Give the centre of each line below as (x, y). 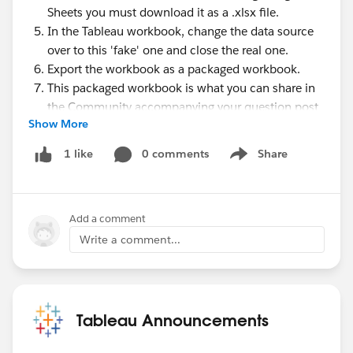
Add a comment (108, 218)
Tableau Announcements (173, 320)
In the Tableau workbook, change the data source (180, 31)
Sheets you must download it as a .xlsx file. (163, 12)
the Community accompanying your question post (183, 107)
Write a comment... (130, 239)
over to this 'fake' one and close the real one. (168, 50)
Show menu (256, 162)
